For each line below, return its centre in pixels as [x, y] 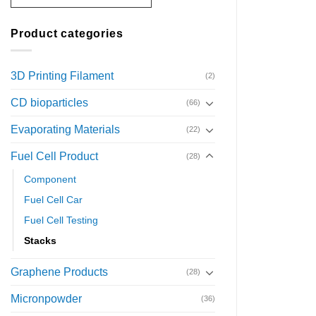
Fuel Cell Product [54, 157]
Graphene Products [59, 272]
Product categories [67, 33]
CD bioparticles [49, 103]
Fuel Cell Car [53, 200]
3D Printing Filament [62, 76]
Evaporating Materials [65, 130]
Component [50, 180]
